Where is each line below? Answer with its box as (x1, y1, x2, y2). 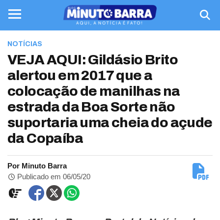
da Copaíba (7, 131, 83, 146)
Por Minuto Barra (7, 162, 67, 170)
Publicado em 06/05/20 (15, 172, 91, 181)
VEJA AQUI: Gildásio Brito (7, 52, 178, 67)
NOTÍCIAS (7, 40, 42, 48)
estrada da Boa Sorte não (7, 99, 175, 114)
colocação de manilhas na (7, 83, 180, 99)
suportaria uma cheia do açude (7, 115, 213, 130)
